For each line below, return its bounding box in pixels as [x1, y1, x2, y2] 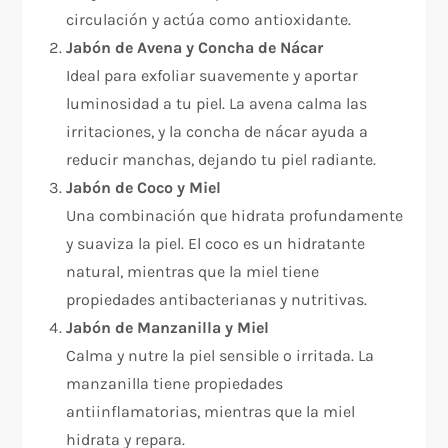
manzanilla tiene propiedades [66, 374, 284, 394]
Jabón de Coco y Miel [66, 178, 222, 198]
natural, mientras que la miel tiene [66, 262, 320, 282]
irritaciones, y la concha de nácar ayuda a [66, 122, 369, 142]
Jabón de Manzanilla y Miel [66, 318, 270, 338]
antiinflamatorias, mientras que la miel [66, 402, 356, 422]
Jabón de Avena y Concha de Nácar [66, 38, 324, 58]
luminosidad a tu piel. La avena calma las [66, 94, 368, 114]
